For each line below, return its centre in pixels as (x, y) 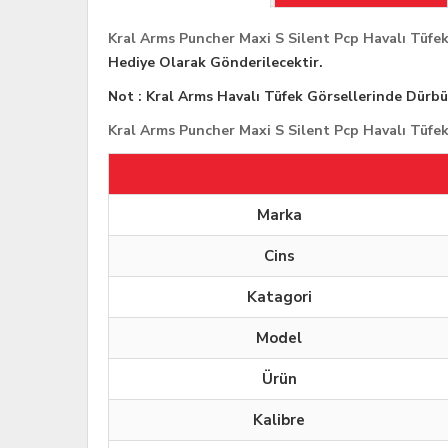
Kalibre (279, 420)
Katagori (279, 297)
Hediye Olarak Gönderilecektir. (215, 63)
